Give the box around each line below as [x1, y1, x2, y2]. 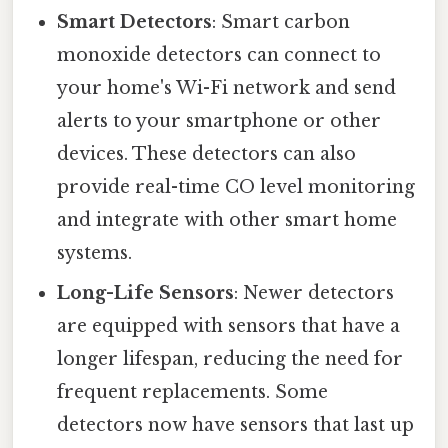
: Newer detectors [234, 282, 395, 305]
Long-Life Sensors [57, 282, 235, 305]
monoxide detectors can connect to [57, 44, 382, 67]
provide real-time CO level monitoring [57, 176, 416, 199]
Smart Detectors [57, 11, 213, 34]
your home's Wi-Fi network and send [57, 77, 397, 100]
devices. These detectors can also [57, 143, 357, 166]
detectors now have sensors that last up [57, 414, 415, 437]
